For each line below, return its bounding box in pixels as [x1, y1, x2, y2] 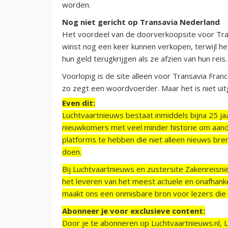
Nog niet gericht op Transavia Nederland [62, 16, 220, 27]
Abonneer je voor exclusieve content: [62, 205, 205, 216]
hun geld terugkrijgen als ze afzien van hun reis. [62, 53, 227, 64]
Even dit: [62, 97, 95, 108]
